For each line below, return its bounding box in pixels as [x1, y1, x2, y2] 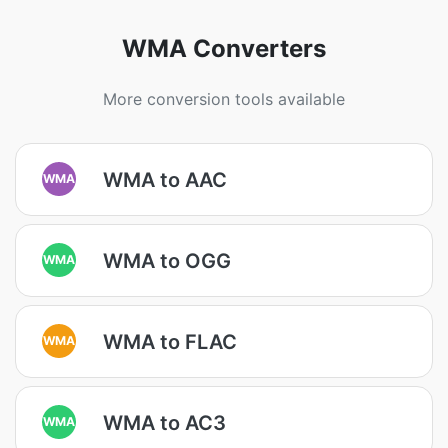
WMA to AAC [103, 167, 227, 192]
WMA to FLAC [103, 329, 237, 354]
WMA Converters [122, 34, 326, 63]
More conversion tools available [103, 89, 345, 109]
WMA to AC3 [103, 410, 226, 435]
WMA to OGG [103, 248, 231, 273]
